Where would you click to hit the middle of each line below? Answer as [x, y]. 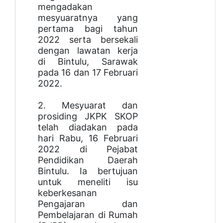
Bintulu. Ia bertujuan [88, 171]
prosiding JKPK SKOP [88, 116]
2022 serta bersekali [88, 40]
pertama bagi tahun [88, 29]
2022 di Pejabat [88, 149]
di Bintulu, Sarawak [88, 62]
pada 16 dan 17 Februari [88, 73]
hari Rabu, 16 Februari [88, 138]
